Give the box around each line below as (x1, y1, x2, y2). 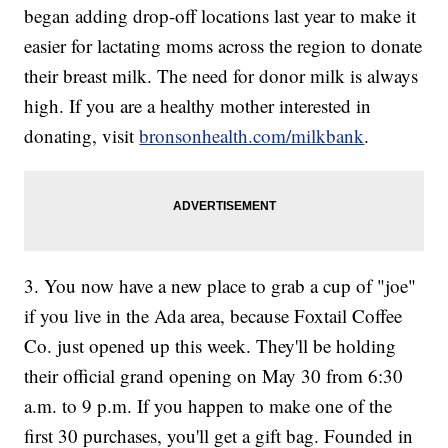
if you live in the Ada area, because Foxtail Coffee (24, 303, 403, 329)
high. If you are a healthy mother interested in (24, 93, 372, 119)
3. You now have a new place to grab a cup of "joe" (24, 273, 417, 299)
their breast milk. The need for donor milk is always (24, 63, 419, 89)
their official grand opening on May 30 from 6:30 (24, 363, 404, 389)
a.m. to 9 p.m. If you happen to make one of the (24, 393, 393, 419)
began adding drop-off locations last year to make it (24, 3, 417, 29)
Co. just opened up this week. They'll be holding (24, 333, 397, 359)
